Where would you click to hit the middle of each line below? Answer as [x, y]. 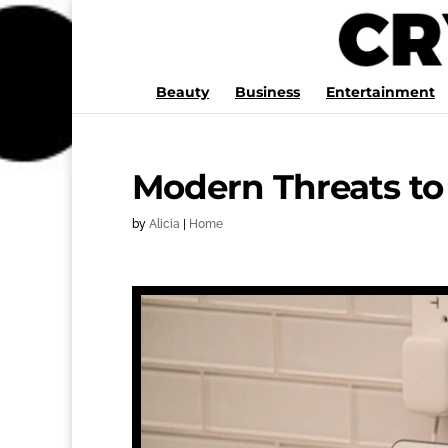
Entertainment [380, 92]
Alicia [164, 224]
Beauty [182, 92]
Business [267, 92]
